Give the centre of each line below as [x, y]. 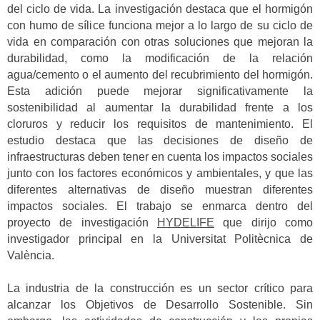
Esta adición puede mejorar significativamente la [160, 91]
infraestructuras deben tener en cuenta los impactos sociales [160, 156]
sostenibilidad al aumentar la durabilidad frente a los [160, 107]
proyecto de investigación [82, 222]
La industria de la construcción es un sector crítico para [160, 289]
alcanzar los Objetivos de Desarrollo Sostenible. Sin [160, 305]
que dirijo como [264, 222]
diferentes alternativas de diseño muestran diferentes [160, 189]
